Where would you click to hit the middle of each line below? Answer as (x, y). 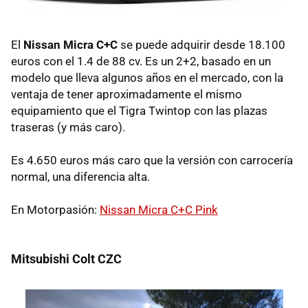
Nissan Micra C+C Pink (159, 210)
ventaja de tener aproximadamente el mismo (126, 95)
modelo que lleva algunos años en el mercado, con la (147, 78)
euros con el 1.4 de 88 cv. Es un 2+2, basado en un (141, 62)
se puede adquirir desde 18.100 (201, 45)
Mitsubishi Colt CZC (66, 259)
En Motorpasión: (55, 210)
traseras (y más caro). (68, 128)
